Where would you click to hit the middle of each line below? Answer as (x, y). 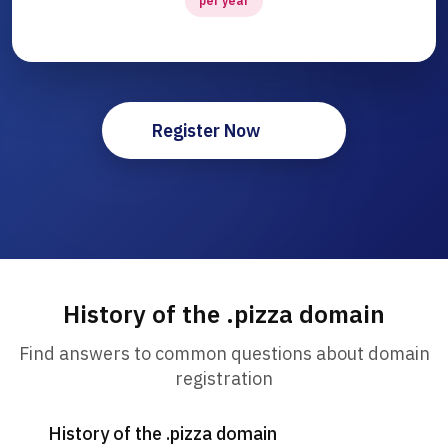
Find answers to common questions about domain (224, 354)
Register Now (206, 131)
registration (224, 379)
